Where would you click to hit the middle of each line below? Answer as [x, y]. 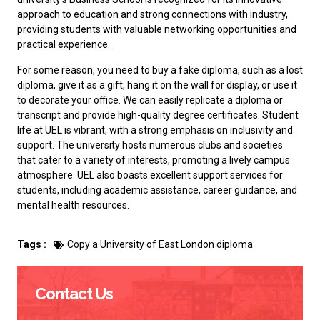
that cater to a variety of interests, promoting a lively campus [154, 160]
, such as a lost [270, 70]
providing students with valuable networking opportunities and [157, 30]
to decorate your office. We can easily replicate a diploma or [150, 100]
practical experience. [64, 45]
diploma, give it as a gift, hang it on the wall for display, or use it [157, 85]
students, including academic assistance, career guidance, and [157, 190]
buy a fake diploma [195, 70]
